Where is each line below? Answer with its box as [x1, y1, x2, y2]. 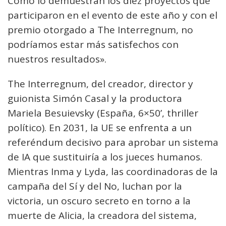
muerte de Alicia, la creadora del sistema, [8, 209, 197, 222]
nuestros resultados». [8, 52, 106, 66]
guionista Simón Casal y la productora [8, 92, 182, 105]
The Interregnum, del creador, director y [8, 77, 193, 90]
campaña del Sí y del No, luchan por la [8, 180, 182, 193]
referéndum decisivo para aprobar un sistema [8, 136, 218, 149]
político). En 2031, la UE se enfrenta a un [8, 121, 192, 134]
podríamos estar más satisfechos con [8, 38, 179, 51]
